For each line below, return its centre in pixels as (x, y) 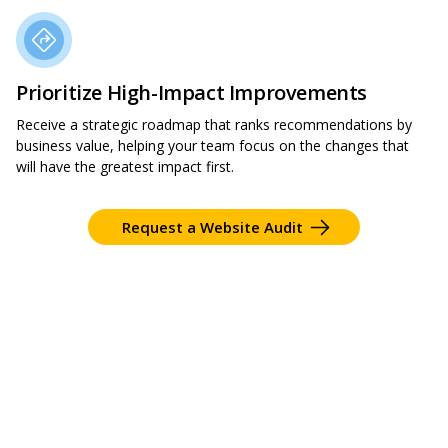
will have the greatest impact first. (125, 167)
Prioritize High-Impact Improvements (191, 93)
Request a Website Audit (212, 227)
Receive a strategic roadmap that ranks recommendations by (214, 125)
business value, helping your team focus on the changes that (212, 146)
